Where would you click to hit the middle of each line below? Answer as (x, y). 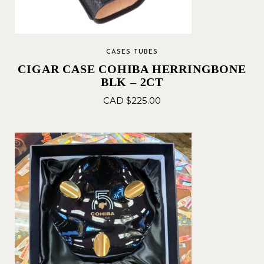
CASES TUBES (132, 52)
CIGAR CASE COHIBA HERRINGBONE (132, 69)
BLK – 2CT (132, 82)
